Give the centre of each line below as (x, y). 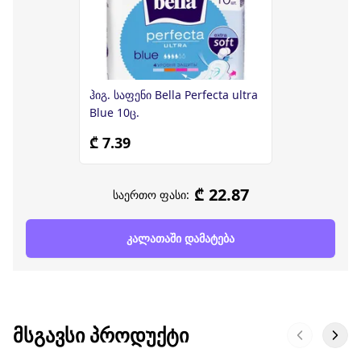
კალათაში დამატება (180, 238)
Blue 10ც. (114, 112)
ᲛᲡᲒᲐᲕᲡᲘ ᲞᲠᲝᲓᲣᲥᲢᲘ (101, 334)
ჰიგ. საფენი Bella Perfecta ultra (174, 94)
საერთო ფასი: (151, 194)
